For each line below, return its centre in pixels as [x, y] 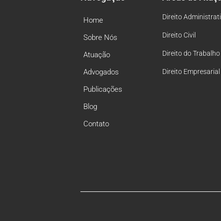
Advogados [101, 72]
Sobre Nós [100, 37]
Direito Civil [179, 35]
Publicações [103, 89]
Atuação [97, 55]
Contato [96, 124]
